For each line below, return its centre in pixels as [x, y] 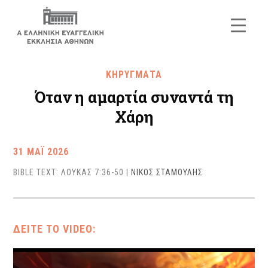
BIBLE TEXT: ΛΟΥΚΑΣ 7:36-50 [69, 172]
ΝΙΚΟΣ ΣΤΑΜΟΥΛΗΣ [167, 172]
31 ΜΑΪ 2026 [41, 152]
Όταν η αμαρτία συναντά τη [134, 97]
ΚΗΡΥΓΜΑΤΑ [134, 74]
